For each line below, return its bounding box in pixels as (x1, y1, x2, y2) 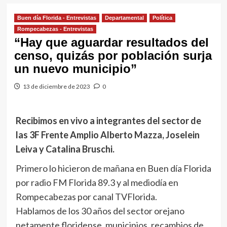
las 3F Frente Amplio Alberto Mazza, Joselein (15, 129, 200, 140)
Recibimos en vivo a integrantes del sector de (15, 115, 201, 126)
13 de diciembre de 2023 (22, 83, 90, 90)
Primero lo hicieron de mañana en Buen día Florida (15, 163, 211, 174)
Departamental (104, 15, 144, 21)
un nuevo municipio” (14, 62, 137, 75)
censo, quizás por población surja (14, 49, 212, 62)
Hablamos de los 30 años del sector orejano (15, 205, 184, 216)
